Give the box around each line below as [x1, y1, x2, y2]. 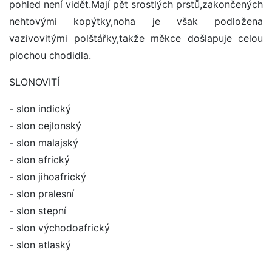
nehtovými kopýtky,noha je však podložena [9, 15, 263, 28]
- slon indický [9, 103, 71, 115]
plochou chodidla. [9, 49, 91, 62]
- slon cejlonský [9, 120, 81, 132]
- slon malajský [9, 137, 78, 149]
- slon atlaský [9, 239, 71, 251]
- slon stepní [9, 205, 66, 217]
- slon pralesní [9, 188, 74, 200]
